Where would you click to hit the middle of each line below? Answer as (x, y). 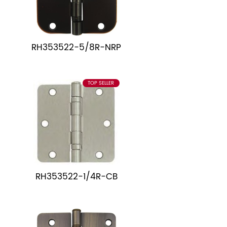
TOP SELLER (101, 83)
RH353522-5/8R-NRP (77, 47)
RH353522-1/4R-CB (76, 177)
